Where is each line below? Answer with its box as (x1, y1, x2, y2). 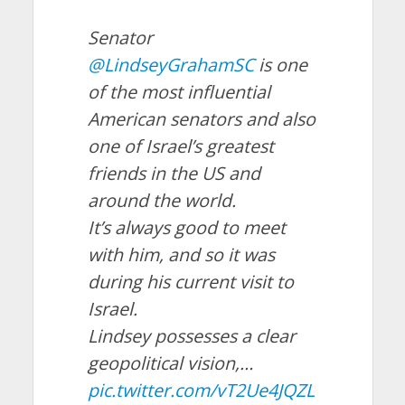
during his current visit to (87, 268, 294, 294)
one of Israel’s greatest (87, 133, 274, 158)
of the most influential (87, 79, 270, 104)
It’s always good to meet (87, 214, 286, 240)
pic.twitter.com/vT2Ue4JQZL (87, 377, 315, 402)
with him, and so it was (87, 241, 275, 267)
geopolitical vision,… (87, 350, 253, 375)
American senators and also (87, 106, 316, 131)
